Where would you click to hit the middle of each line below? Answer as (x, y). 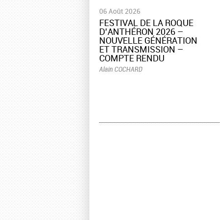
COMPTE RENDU (132, 58)
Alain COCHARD (121, 69)
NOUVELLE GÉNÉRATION (148, 41)
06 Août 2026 (120, 11)
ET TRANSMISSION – (141, 49)
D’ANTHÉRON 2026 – (141, 32)
